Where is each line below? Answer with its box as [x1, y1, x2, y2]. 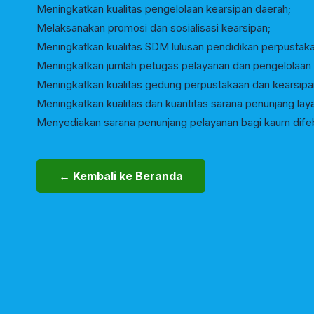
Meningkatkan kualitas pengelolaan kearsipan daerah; [36, 2, 291, 15]
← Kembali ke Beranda [59, 169, 183, 183]
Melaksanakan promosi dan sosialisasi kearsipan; [36, 21, 271, 34]
